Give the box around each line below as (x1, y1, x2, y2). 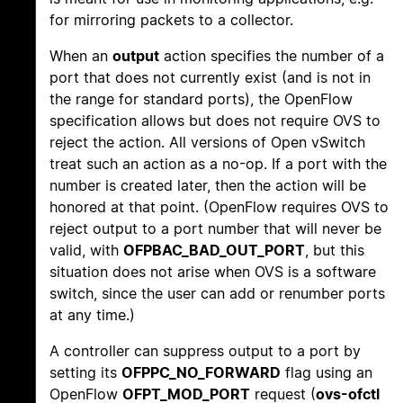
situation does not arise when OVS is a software (49, 263, 376, 282)
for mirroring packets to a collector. (49, 11, 293, 30)
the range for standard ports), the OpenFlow (49, 90, 353, 109)
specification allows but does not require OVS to (49, 112, 381, 130)
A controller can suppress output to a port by (49, 342, 361, 361)
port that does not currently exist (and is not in (49, 68, 371, 87)
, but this (305, 241, 364, 260)
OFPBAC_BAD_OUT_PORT (123, 241, 305, 260)
